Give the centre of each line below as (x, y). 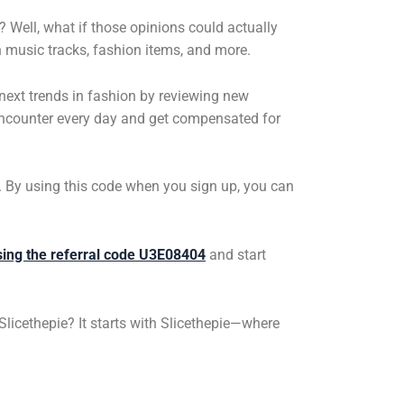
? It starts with (114, 323)
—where (255, 323)
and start (236, 255)
